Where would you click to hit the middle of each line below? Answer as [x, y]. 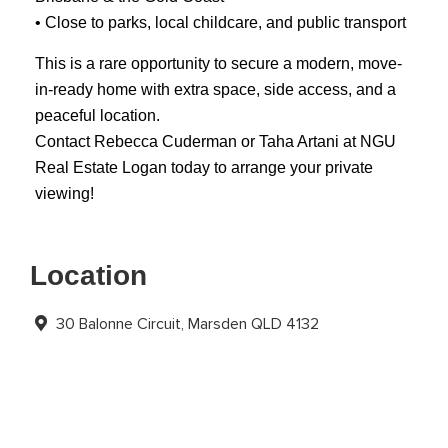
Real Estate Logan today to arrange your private [204, 167]
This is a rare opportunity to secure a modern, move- [218, 63]
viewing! [64, 193]
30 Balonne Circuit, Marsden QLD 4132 [186, 323]
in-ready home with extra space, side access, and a [215, 89]
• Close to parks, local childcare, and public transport [220, 23]
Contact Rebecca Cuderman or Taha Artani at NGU [215, 141]
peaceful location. [97, 115]
